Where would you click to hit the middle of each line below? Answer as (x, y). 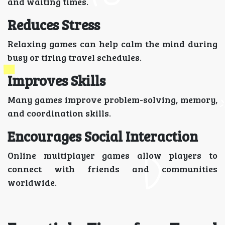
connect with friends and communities (113, 168)
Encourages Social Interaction (103, 136)
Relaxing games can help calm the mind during (113, 43)
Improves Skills (57, 80)
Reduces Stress (54, 24)
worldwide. (32, 182)
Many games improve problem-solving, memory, (113, 99)
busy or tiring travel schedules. (75, 57)
